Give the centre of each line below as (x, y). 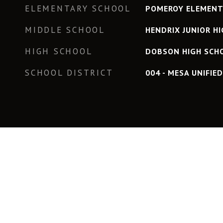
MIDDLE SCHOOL (65, 30)
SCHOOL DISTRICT (69, 73)
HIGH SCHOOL (59, 51)
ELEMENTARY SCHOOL (78, 8)
